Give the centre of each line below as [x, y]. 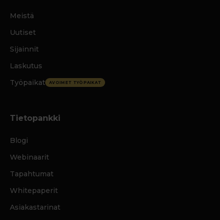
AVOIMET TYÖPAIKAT [75, 83]
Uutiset [23, 33]
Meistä [22, 16]
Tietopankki [35, 118]
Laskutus [26, 66]
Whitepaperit [34, 191]
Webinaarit [29, 157]
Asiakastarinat [35, 207]
